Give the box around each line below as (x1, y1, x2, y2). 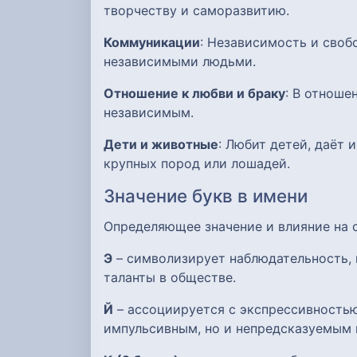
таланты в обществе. (104, 269, 236, 286)
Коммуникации (104, 34, 200, 51)
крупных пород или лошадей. (104, 155, 290, 172)
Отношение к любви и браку (104, 85, 285, 102)
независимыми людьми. (104, 53, 256, 70)
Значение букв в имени (104, 185, 308, 207)
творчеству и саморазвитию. (104, 2, 289, 19)
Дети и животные (104, 136, 218, 153)
